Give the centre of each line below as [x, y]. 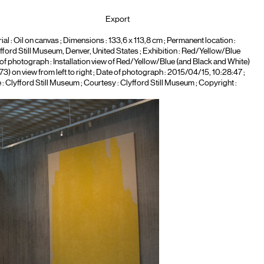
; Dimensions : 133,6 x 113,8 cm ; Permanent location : [147, 41]
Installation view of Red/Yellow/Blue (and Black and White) [151, 62]
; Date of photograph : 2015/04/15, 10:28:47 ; [168, 72]
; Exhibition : [160, 51]
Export [118, 19]
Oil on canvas [36, 41]
